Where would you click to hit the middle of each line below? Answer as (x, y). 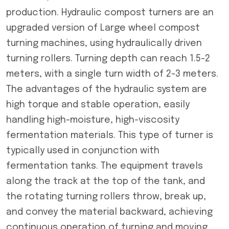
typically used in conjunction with (83, 151)
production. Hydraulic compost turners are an (110, 13)
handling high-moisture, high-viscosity (93, 120)
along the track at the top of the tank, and (106, 181)
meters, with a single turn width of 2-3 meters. (112, 74)
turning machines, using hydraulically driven (104, 43)
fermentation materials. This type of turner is (110, 135)
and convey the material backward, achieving (109, 212)
